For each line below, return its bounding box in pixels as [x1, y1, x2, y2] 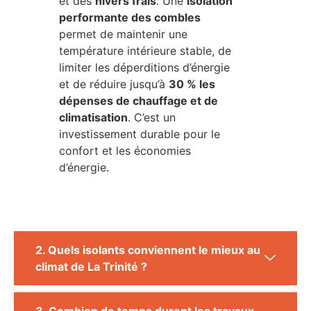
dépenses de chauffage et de [59, 94, 218, 108]
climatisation [59, 110, 128, 125]
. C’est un [128, 110, 176, 125]
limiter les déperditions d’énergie [59, 60, 230, 75]
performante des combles [59, 10, 201, 25]
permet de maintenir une [59, 27, 187, 42]
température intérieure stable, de [59, 44, 231, 58]
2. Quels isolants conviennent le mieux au [35, 243, 260, 258]
